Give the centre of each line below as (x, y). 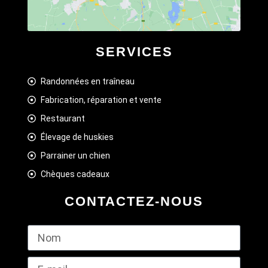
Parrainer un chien (76, 155)
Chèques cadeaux (75, 174)
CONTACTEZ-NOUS (134, 201)
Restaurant (63, 118)
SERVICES (134, 51)
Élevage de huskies (77, 137)
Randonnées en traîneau (88, 81)
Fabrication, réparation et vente (101, 100)
